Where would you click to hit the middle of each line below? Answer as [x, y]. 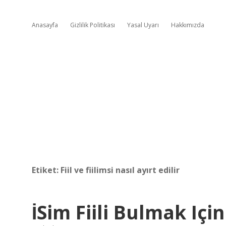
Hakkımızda [188, 25]
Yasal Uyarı [143, 25]
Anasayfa [45, 25]
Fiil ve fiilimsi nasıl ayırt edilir [120, 170]
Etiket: [46, 170]
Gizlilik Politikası [93, 25]
